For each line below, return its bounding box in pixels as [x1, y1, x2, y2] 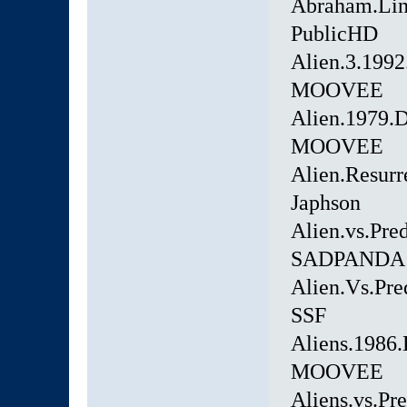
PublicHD [290, 22, 378, 46]
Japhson [290, 191, 361, 215]
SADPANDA [290, 247, 405, 272]
